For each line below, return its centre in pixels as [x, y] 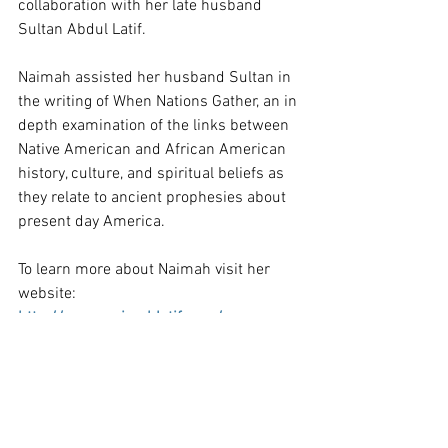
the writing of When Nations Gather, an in [159, 102]
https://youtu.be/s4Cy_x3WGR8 [110, 388]
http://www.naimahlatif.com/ [120, 318]
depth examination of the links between [155, 126]
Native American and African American [154, 150]
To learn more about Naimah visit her [146, 270]
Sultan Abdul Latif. [82, 30]
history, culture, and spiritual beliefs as [153, 174]
